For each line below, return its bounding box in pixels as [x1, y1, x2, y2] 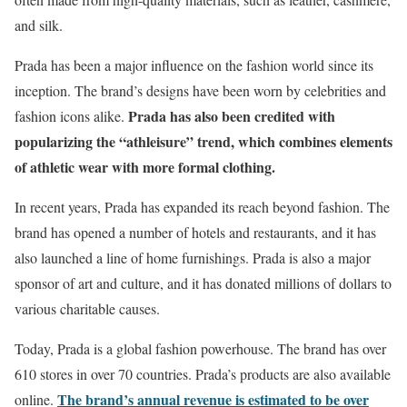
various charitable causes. [15, 299, 160, 318]
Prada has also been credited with [128, 105, 335, 126]
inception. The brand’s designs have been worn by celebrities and [15, 81, 386, 100]
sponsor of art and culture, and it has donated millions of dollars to [15, 273, 392, 293]
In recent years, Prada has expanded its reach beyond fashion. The [15, 197, 390, 216]
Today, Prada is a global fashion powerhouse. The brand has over [15, 339, 386, 358]
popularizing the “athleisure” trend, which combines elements [15, 131, 392, 152]
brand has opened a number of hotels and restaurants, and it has [15, 223, 376, 242]
